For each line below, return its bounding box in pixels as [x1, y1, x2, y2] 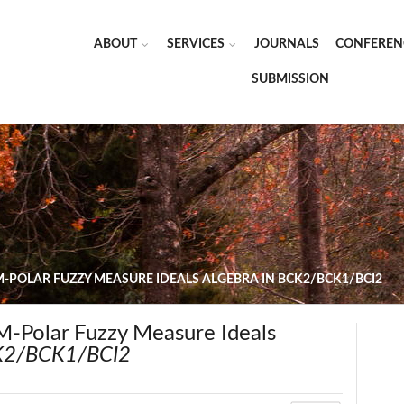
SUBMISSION [251, 73, 329, 86]
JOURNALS [254, 38, 319, 50]
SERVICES [167, 38, 225, 50]
